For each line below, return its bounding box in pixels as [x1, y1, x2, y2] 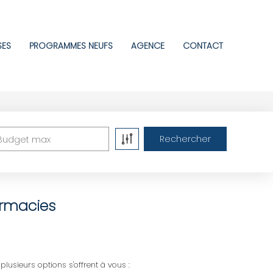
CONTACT [183, 39, 223, 52]
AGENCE [131, 39, 165, 52]
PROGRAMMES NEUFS [29, 39, 113, 52]
